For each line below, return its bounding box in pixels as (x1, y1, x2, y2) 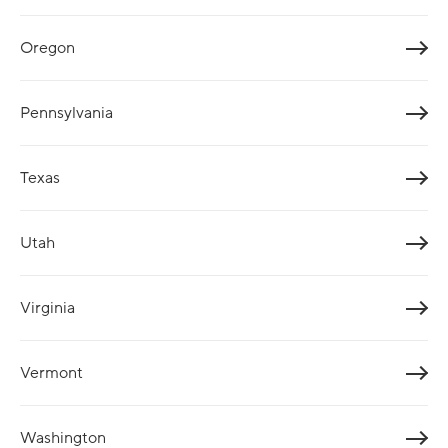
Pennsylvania (20, 101, 113, 124)
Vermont (20, 361, 83, 384)
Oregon (20, 36, 75, 59)
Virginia (20, 296, 75, 319)
